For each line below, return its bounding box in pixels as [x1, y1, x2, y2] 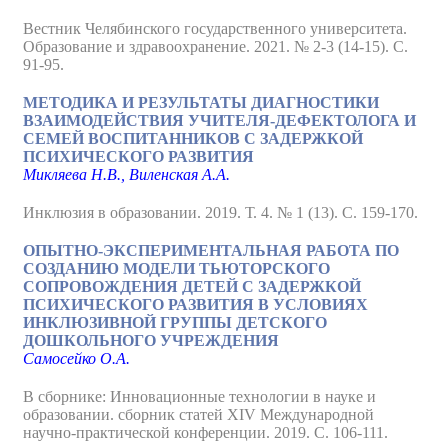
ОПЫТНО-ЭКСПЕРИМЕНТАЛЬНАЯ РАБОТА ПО [23, 242, 399, 259]
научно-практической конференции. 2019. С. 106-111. [23, 424, 388, 441]
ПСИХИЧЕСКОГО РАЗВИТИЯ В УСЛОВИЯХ [23, 296, 368, 313]
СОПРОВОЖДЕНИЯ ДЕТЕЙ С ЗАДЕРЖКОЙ [23, 278, 361, 295]
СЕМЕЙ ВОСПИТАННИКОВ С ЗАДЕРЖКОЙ [23, 130, 363, 147]
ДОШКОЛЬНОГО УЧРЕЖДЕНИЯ [23, 332, 279, 349]
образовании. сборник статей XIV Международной [23, 406, 374, 423]
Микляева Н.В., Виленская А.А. [23, 166, 230, 183]
